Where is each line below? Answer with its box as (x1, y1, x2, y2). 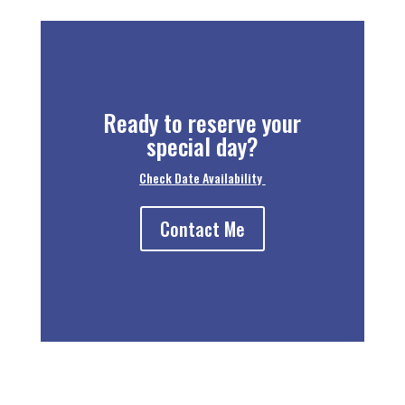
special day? (146, 128, 259, 164)
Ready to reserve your (103, 105, 302, 140)
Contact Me (159, 215, 245, 242)
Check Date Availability (139, 168, 266, 187)
